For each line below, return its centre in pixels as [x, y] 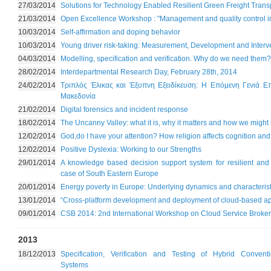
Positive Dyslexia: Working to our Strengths [131, 149]
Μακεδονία [78, 96]
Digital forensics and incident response [124, 109]
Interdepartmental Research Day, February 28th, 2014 [149, 72]
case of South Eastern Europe [109, 174]
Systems [74, 265]
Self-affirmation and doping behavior [120, 32]
